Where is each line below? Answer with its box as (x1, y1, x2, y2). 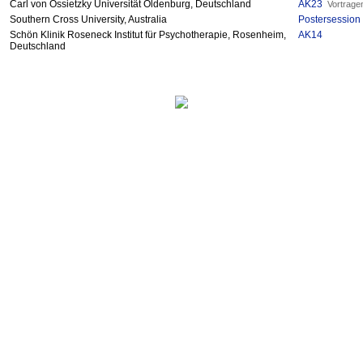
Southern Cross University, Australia (10, 14, 167, 26)
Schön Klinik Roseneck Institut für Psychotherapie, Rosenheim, (10, 29, 286, 41)
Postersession (298, 14, 361, 26)
